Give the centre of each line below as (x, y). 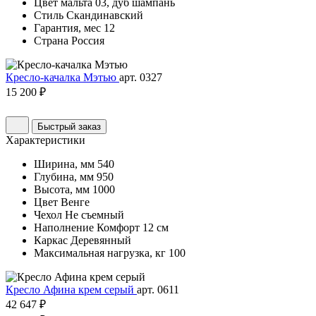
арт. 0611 (158, 290)
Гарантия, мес (67, 28)
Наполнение (64, 228)
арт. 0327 (141, 78)
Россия (88, 41)
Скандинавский (105, 16)
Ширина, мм (64, 164)
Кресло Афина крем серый (71, 290)
